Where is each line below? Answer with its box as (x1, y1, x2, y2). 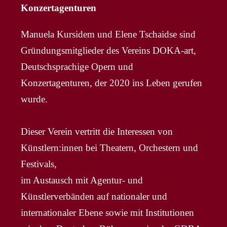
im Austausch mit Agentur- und (21, 174, 143, 185)
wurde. (21, 93, 48, 104)
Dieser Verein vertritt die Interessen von (21, 126, 173, 137)
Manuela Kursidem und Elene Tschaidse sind (21, 28, 196, 40)
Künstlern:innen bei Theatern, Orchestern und (21, 142, 199, 153)
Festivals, (21, 158, 57, 169)
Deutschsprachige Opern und (21, 61, 134, 72)
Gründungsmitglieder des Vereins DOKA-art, (21, 45, 197, 56)
